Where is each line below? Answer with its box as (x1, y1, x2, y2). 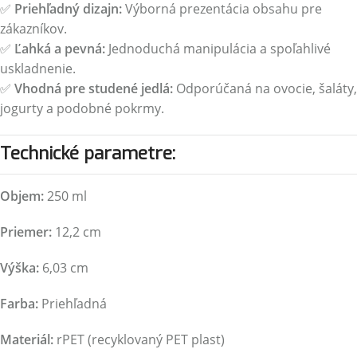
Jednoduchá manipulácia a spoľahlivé (105, 40, 331, 57)
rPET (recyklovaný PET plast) (53, 331, 225, 348)
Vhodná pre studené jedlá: (14, 80, 173, 97)
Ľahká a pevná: (14, 40, 105, 57)
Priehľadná (38, 295, 107, 312)
